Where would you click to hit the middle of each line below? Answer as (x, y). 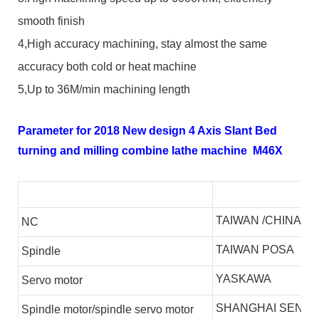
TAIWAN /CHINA (258, 220)
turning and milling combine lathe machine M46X (150, 150)
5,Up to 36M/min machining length (104, 89)
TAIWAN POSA (255, 249)
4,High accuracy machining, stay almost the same (142, 43)
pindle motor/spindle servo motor (111, 309)
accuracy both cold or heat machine (107, 66)
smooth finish (51, 21)
